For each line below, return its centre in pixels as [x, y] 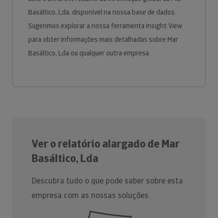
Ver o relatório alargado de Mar [106, 144]
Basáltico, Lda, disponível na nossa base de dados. [102, 12]
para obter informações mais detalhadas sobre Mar [103, 39]
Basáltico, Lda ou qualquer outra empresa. [90, 53]
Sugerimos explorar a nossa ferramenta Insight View [105, 26]
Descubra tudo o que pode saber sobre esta [107, 181]
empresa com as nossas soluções [90, 195]
